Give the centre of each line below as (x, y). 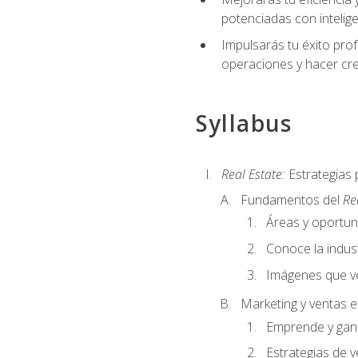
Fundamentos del (291, 200)
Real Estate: (253, 174)
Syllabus (244, 123)
